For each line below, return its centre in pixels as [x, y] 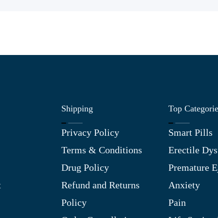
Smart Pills [191, 132]
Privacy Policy [90, 132]
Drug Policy [85, 167]
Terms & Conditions [102, 150]
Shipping [77, 109]
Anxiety [184, 185]
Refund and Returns [100, 185]
